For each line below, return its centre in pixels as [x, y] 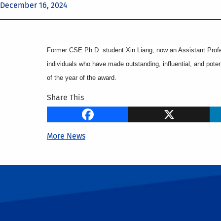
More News [66, 136]
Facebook [162, 111]
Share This [65, 97]
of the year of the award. [82, 78]
